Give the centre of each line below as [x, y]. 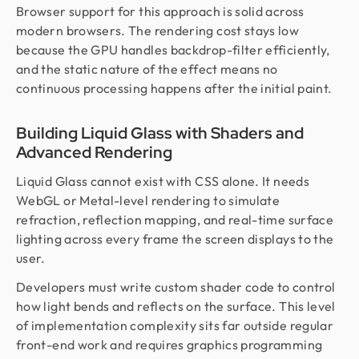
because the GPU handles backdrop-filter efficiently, [173, 49]
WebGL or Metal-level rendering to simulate [148, 200]
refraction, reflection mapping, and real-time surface [175, 219]
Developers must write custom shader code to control [176, 286]
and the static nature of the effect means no [147, 69]
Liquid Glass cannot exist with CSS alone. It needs [163, 181]
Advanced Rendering [94, 152]
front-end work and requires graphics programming [169, 344]
